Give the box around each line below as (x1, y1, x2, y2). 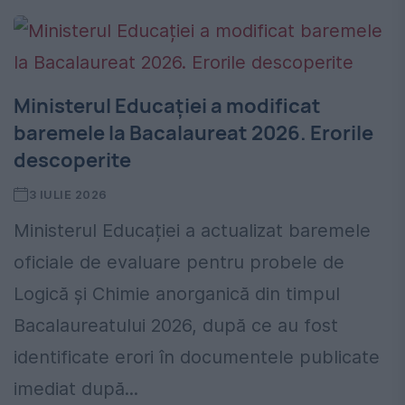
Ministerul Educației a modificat (14, 92, 321, 120)
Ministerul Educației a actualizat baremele (14, 220, 371, 242)
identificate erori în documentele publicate (14, 346, 380, 369)
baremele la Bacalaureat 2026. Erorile (14, 119, 373, 147)
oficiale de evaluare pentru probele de (14, 251, 344, 274)
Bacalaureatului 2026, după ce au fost (14, 315, 338, 337)
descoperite (14, 146, 131, 174)
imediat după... (14, 378, 138, 400)
